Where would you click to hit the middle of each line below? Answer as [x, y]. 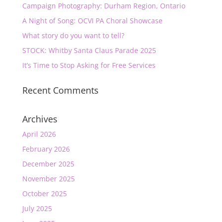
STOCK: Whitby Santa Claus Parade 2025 [89, 50]
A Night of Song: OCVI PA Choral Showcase [92, 21]
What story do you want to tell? [73, 35]
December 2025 [48, 164]
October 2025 [44, 194]
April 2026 [39, 134]
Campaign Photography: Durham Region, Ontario [104, 6]
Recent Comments [60, 90]
